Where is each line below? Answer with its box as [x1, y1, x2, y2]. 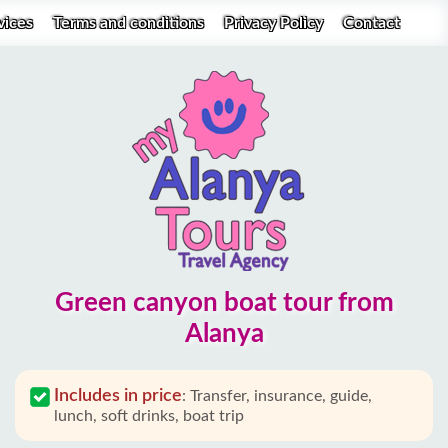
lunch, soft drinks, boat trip [54, 408, 244, 424]
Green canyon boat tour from [54, 290, 394, 316]
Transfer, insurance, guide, [190, 388, 372, 404]
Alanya [184, 321, 264, 347]
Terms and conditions [53, 14, 208, 31]
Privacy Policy [224, 14, 327, 31]
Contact [343, 14, 400, 31]
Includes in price [54, 387, 182, 405]
